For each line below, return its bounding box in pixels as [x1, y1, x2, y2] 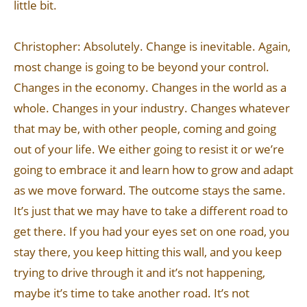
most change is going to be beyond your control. [14, 59, 269, 75]
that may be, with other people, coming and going [14, 121, 276, 136]
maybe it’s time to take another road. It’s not [14, 285, 249, 301]
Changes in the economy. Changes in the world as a [14, 79, 286, 95]
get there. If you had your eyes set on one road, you [14, 223, 289, 239]
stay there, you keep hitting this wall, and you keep [14, 244, 282, 260]
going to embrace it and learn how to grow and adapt [14, 162, 293, 177]
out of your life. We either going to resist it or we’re [14, 141, 284, 157]
